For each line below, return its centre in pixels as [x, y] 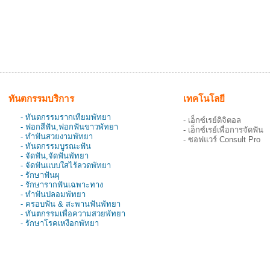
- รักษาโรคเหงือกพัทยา [60, 224]
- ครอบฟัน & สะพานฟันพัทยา [71, 204]
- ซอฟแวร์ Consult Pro [222, 140]
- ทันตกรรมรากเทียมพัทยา [66, 118]
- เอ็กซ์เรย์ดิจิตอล [212, 121]
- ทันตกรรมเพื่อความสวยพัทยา [73, 214]
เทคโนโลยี [204, 99]
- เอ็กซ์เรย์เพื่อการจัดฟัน [223, 130]
